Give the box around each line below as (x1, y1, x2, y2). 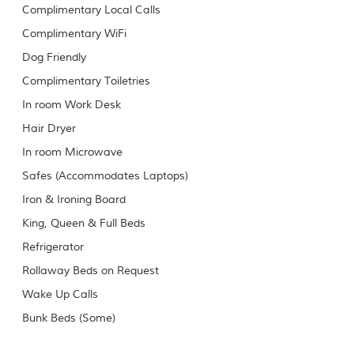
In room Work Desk (22, 98, 122, 112)
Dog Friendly (22, 51, 87, 65)
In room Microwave (22, 145, 123, 160)
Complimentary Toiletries (22, 74, 151, 88)
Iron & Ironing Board (22, 193, 126, 207)
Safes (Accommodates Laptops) (22, 169, 189, 183)
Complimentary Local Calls (22, 3, 161, 17)
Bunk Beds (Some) (22, 311, 116, 326)
